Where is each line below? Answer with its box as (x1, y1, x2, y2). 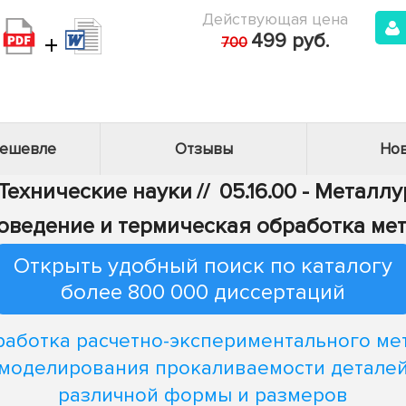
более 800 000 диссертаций (61, 279, 345, 305)
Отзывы (174, 140, 233, 159)
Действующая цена (202, 9, 348, 29)
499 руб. (251, 29, 329, 53)
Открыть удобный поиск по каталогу (14, 253, 392, 279)
